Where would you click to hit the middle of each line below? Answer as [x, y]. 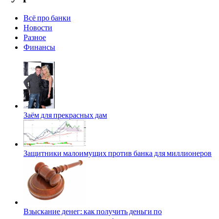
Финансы [39, 47]
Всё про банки [47, 18]
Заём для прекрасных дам [65, 115]
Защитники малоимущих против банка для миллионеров [118, 153]
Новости [38, 27]
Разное [35, 37]
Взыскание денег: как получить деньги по [93, 211]
